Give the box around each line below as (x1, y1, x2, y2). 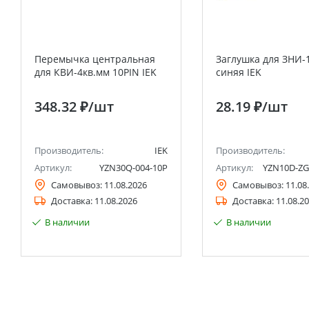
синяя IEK (216, 66, 261, 79)
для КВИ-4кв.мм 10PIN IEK (34, 66, 157, 79)
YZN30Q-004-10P (99, 161, 168, 174)
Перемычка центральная (34, 52, 155, 66)
